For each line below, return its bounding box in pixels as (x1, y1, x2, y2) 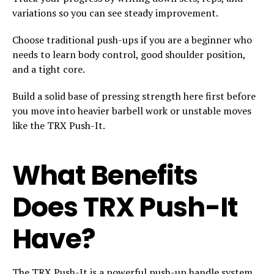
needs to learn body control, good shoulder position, (12, 47, 245, 61)
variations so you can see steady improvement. (12, 6, 218, 20)
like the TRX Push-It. (12, 118, 105, 132)
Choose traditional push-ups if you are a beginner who (12, 32, 252, 46)
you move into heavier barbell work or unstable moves (12, 103, 251, 117)
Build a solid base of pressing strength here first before (12, 89, 256, 103)
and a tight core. (12, 62, 85, 76)
